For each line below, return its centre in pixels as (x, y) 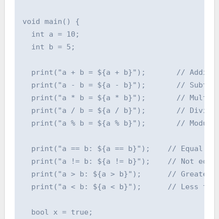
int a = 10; (51, 34)
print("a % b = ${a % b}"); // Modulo (119, 123)
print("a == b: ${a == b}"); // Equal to (119, 148)
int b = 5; (49, 47)
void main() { (51, 21)
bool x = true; (57, 212)
